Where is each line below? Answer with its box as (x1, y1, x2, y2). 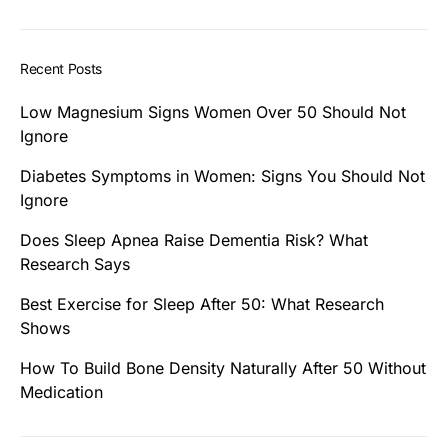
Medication (20, 382, 103, 403)
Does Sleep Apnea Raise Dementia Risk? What (20, 230, 368, 251)
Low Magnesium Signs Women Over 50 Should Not (20, 102, 406, 123)
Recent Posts (20, 60, 102, 78)
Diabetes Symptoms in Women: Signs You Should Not (20, 166, 425, 187)
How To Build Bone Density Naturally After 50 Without (20, 358, 426, 379)
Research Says (20, 254, 130, 275)
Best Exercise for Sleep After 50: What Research (20, 294, 384, 315)
